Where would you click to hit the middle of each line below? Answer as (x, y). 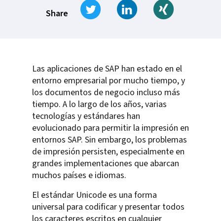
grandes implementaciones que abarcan (106, 163)
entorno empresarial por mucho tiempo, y (109, 80)
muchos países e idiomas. (79, 175)
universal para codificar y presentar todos (108, 207)
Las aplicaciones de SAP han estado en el (107, 69)
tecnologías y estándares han (86, 116)
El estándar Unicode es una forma (94, 195)
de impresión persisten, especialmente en (108, 151)
